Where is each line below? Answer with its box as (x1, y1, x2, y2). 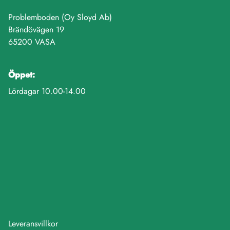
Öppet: (8, 69, 35, 81)
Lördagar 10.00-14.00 (8, 85, 86, 97)
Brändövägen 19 (8, 24, 64, 35)
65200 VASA (8, 36, 55, 48)
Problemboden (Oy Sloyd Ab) (8, 11, 112, 23)
